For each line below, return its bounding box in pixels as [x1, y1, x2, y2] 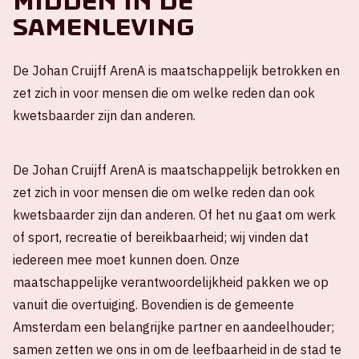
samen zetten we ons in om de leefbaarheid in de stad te [13, 341, 341, 357]
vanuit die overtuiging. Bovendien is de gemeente [13, 296, 294, 313]
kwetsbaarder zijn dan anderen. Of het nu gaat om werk [13, 207, 336, 223]
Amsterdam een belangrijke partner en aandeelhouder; [13, 319, 334, 335]
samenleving [13, 13, 195, 42]
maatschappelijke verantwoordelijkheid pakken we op [13, 274, 329, 290]
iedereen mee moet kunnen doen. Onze [13, 252, 240, 268]
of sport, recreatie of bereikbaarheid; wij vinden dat [13, 229, 309, 245]
